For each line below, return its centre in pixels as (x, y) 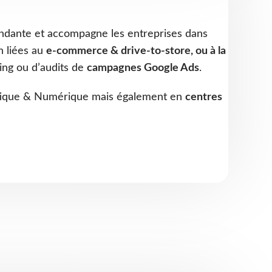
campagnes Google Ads (143, 68)
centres (204, 97)
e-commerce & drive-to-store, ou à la (136, 51)
